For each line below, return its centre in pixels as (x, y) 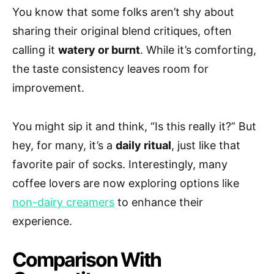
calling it (35, 50)
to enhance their (159, 202)
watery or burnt (99, 50)
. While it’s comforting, (198, 50)
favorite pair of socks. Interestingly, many (120, 164)
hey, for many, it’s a (64, 145)
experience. (42, 221)
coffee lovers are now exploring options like (126, 183)
